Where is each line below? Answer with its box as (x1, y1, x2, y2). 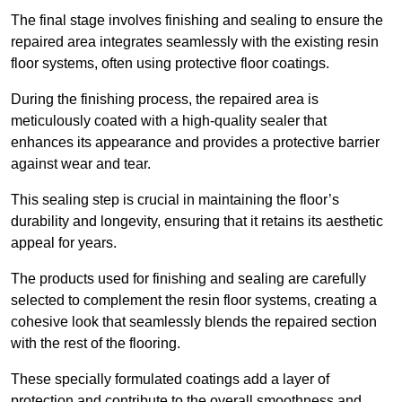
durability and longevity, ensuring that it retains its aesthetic (11, 214, 383, 230)
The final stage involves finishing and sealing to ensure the (11, 13, 383, 29)
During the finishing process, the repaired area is (11, 92, 319, 108)
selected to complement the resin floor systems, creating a (11, 293, 377, 309)
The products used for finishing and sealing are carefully (11, 271, 366, 287)
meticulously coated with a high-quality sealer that (11, 113, 327, 129)
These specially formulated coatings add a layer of (11, 371, 329, 388)
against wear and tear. (11, 156, 154, 172)
